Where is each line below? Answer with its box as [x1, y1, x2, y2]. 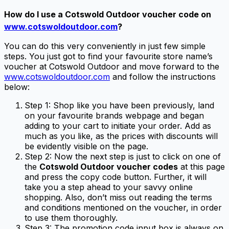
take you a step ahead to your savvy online [25, 181, 193, 192]
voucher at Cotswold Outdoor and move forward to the [4, 61, 219, 72]
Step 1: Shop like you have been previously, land [25, 100, 214, 110]
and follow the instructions [110, 71, 216, 82]
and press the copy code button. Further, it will [25, 171, 207, 182]
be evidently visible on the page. [25, 141, 151, 151]
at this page [178, 161, 225, 172]
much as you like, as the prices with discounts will [25, 130, 218, 141]
